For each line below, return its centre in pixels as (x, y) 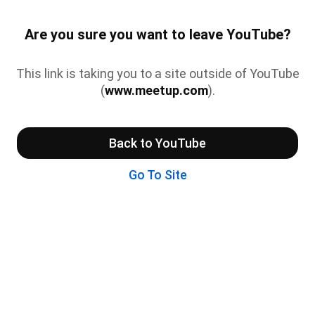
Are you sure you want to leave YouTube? (157, 35)
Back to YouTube (157, 143)
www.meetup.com (156, 90)
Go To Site (157, 174)
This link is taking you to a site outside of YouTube (157, 73)
